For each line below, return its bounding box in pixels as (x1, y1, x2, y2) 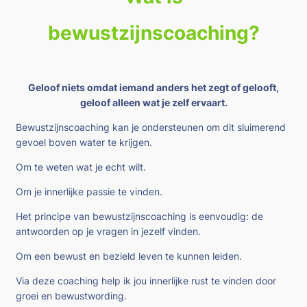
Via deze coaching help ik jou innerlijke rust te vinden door (16, 274, 276, 286)
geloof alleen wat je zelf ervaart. (79, 96, 228, 108)
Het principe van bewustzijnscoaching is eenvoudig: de (16, 210, 263, 222)
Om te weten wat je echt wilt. (16, 160, 146, 173)
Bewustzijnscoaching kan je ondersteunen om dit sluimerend (16, 121, 286, 133)
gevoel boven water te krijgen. (16, 136, 152, 148)
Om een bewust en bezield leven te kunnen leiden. (16, 249, 242, 262)
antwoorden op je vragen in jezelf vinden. (16, 225, 201, 237)
